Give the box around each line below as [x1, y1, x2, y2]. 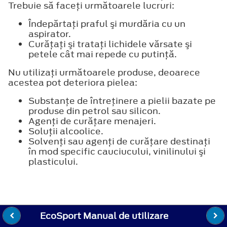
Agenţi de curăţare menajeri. [28, 115, 156, 127]
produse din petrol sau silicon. [28, 104, 161, 117]
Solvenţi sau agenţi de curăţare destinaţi [28, 135, 210, 147]
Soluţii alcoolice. [28, 125, 103, 137]
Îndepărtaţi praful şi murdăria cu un [28, 17, 185, 30]
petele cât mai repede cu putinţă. [28, 48, 177, 60]
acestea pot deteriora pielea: [8, 76, 137, 89]
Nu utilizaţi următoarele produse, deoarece [8, 66, 200, 79]
